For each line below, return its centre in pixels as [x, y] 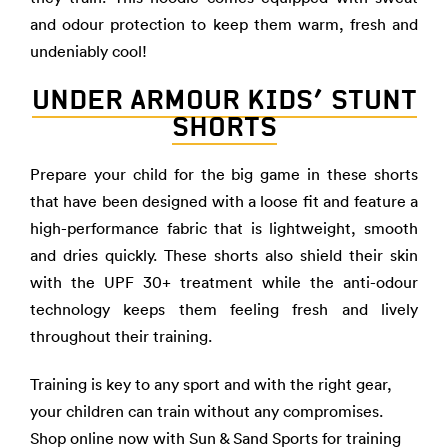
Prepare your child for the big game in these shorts [224, 174]
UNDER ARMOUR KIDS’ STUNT [224, 99]
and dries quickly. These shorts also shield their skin [224, 255]
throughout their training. [121, 336]
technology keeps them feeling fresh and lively [224, 309]
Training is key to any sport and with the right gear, [211, 384]
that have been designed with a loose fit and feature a [224, 201]
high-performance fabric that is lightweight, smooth [224, 228]
